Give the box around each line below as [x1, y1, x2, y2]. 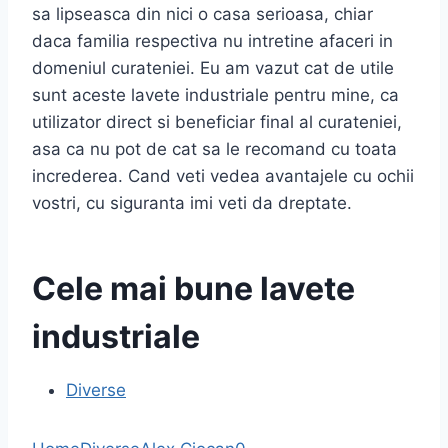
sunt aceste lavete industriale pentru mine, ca [32, 85, 399, 105]
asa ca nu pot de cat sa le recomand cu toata [32, 139, 397, 159]
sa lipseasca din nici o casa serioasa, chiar [32, 4, 373, 24]
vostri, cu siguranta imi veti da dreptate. [32, 193, 352, 213]
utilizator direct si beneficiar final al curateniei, [32, 112, 402, 132]
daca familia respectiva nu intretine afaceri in [32, 31, 393, 51]
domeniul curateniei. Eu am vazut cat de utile [32, 58, 394, 78]
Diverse [66, 380, 126, 400]
